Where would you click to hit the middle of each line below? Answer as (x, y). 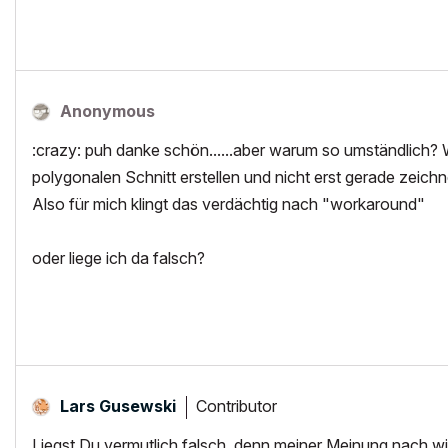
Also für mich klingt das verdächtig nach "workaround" (228, 204)
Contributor (236, 405)
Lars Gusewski (118, 406)
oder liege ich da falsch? (118, 258)
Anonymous (107, 111)
